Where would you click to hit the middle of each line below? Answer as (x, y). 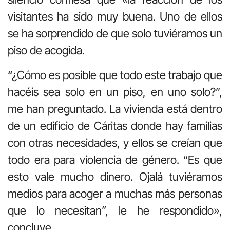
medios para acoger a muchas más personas (115, 193)
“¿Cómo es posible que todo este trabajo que (115, 75)
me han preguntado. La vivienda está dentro (115, 109)
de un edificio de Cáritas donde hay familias (115, 126)
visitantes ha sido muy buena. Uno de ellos (115, 17)
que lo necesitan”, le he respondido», (115, 210)
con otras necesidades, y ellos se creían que (115, 142)
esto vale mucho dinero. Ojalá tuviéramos (115, 176)
